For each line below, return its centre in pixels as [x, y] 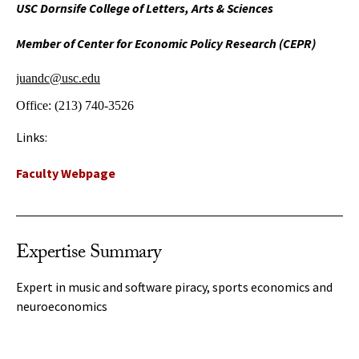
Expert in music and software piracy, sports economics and [174, 287]
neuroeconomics [62, 306]
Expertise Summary [89, 254]
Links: [32, 137]
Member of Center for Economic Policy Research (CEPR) [166, 43]
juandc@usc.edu [58, 78]
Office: [35, 105]
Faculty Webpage [66, 173]
